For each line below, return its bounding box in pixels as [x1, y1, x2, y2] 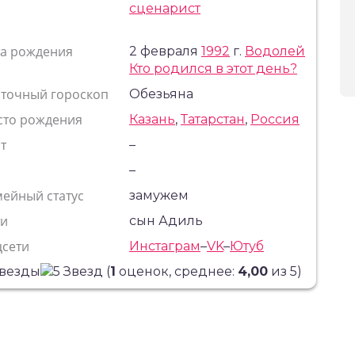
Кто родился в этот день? [129, 61, 298, 76]
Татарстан [181, 112, 246, 127]
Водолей [245, 44, 306, 59]
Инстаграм [129, 239, 201, 254]
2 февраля [129, 44, 202, 59]
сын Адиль [129, 213, 204, 228]
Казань [129, 112, 176, 127]
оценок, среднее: [116, 264, 239, 279]
